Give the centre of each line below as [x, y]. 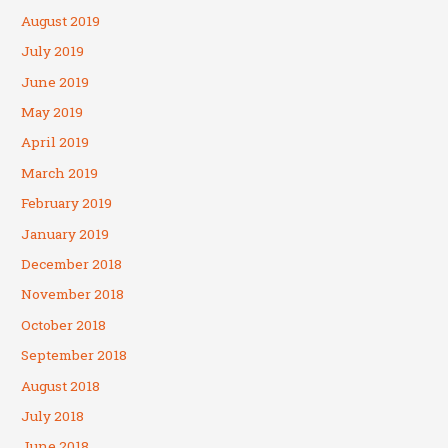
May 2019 [52, 111]
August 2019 [61, 20]
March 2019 [60, 172]
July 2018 [53, 416]
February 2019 [67, 203]
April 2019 [55, 142]
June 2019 [55, 81]
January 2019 [65, 233]
